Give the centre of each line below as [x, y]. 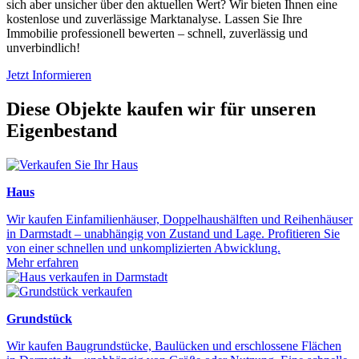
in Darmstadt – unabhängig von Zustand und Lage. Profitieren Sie [173, 234]
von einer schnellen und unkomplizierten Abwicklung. [143, 248]
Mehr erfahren [42, 263]
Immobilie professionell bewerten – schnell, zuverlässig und [157, 34]
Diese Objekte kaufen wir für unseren [161, 109]
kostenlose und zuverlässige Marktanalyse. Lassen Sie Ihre [154, 19]
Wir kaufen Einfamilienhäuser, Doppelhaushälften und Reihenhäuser [179, 220]
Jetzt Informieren [49, 75]
